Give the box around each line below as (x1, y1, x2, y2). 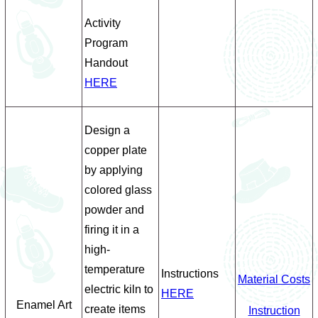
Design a (84, 124, 130, 136)
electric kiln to (84, 283, 153, 295)
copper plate (84, 144, 147, 156)
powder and (84, 204, 144, 216)
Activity (84, 17, 121, 29)
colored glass (84, 184, 152, 196)
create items (84, 303, 146, 315)
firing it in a (84, 224, 139, 236)
